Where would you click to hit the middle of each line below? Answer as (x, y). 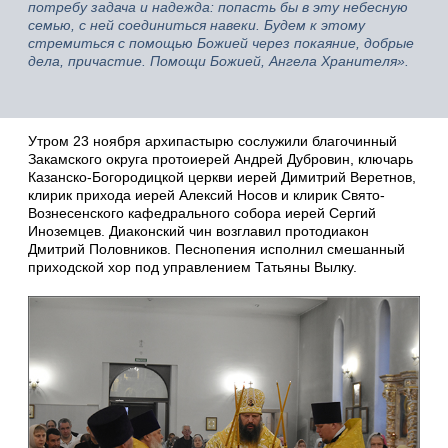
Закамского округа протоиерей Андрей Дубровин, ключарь (220, 159)
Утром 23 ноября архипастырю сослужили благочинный (212, 141)
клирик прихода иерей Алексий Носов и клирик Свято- (206, 195)
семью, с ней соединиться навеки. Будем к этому (196, 25)
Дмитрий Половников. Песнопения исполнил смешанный (216, 249)
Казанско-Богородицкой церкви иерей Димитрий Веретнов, (222, 177)
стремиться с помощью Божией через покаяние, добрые (221, 43)
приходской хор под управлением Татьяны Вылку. (192, 267)
